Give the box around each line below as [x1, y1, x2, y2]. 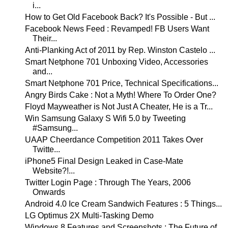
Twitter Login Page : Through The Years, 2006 [24, 178, 191, 187]
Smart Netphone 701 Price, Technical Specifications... [24, 79, 218, 88]
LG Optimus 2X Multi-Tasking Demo [24, 211, 154, 220]
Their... [32, 34, 57, 43]
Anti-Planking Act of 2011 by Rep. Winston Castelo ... [24, 46, 215, 55]
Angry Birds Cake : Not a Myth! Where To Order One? [24, 91, 216, 100]
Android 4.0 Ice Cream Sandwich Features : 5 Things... [24, 199, 222, 209]
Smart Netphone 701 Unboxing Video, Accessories [24, 58, 208, 67]
